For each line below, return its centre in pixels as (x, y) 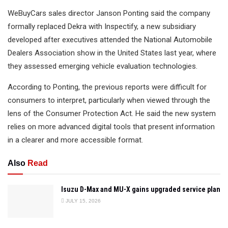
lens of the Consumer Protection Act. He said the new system (112, 114)
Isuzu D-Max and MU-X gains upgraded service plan (141, 190)
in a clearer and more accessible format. (75, 140)
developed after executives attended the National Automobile (110, 40)
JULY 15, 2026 (82, 201)
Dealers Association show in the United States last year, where (112, 53)
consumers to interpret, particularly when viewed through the (109, 101)
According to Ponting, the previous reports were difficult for (107, 87)
